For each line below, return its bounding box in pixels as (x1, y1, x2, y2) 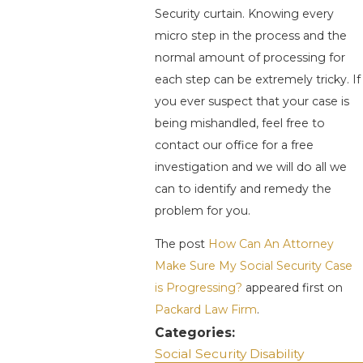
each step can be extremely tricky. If (154, 72, 361, 88)
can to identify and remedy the (154, 181, 331, 197)
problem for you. (154, 203, 250, 219)
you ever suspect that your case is (154, 94, 349, 109)
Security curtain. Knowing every (154, 6, 334, 22)
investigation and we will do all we (154, 160, 347, 175)
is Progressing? (154, 280, 242, 296)
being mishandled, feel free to (154, 116, 325, 131)
